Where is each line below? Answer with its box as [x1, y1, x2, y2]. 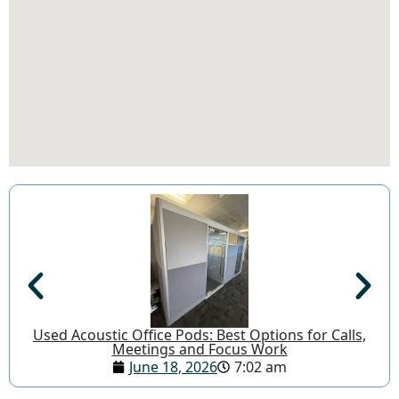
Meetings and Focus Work [111, 338, 288, 359]
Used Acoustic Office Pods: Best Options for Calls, [33, 324, 366, 345]
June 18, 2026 [129, 356, 217, 377]
